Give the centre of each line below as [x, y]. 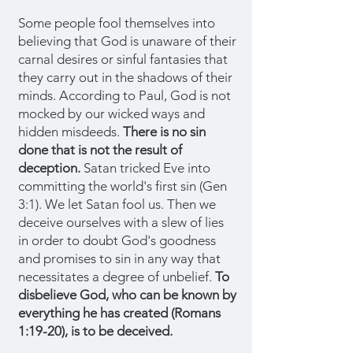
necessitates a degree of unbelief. [117, 277]
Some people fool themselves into [117, 23]
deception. [49, 168]
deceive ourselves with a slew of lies [121, 222]
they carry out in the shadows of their [125, 77]
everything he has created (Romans [119, 313]
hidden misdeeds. [71, 132]
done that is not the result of [100, 150]
